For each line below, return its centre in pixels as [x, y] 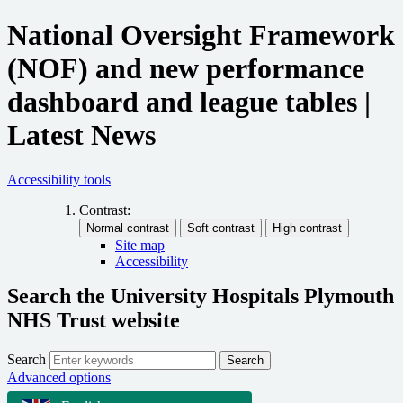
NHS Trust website [94, 320]
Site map [140, 245]
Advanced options [59, 377]
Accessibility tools [59, 179]
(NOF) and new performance [186, 69]
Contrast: [105, 210]
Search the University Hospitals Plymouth [201, 296]
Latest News [81, 135]
